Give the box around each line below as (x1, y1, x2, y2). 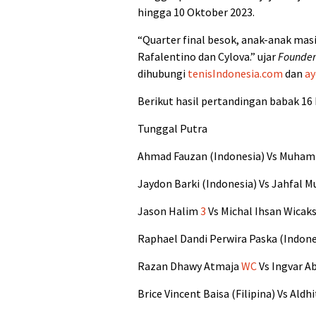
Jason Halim (138, 204, 200, 219)
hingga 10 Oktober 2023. (138, 5, 255, 20)
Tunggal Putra (138, 121, 207, 136)
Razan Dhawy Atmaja (138, 259, 241, 274)
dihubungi (138, 66, 188, 81)
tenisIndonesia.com (188, 66, 283, 81)
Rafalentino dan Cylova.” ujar (138, 49, 278, 64)
